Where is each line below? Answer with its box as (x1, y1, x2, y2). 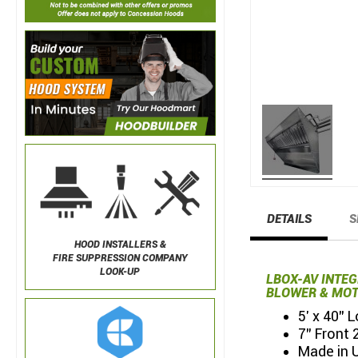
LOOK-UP (100, 266, 141, 278)
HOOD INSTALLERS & (74, 239, 166, 251)
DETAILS (266, 212, 312, 227)
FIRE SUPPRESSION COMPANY (52, 253, 188, 265)
